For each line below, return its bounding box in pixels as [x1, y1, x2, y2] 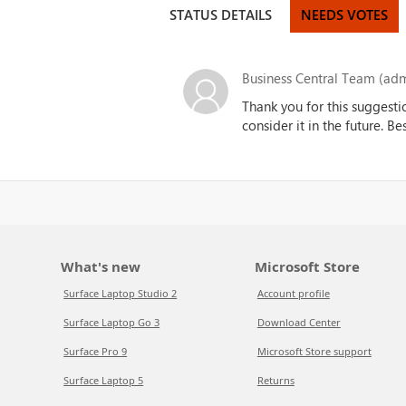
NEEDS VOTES [301, 5, 389, 24]
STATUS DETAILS [169, 5, 273, 24]
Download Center [256, 315, 341, 329]
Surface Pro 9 [63, 344, 128, 358]
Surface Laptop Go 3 [63, 315, 160, 329]
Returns [256, 373, 295, 387]
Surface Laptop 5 [63, 373, 144, 387]
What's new [61, 257, 141, 275]
